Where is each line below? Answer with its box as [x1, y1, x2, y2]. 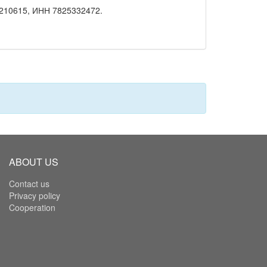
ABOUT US [9, 155, 58, 169]
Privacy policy [9, 190, 60, 202]
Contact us [9, 178, 49, 190]
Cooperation [9, 201, 55, 214]
